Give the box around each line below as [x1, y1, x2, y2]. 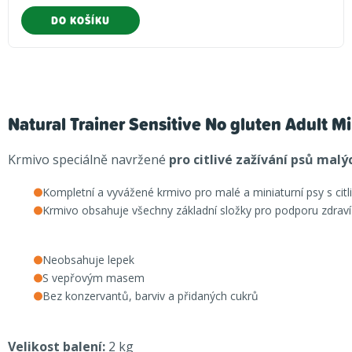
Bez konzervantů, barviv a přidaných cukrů [42, 288, 258, 304]
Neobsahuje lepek [42, 252, 134, 268]
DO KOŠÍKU [51, 13, 110, 29]
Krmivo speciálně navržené [8, 151, 169, 169]
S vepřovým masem [42, 270, 145, 286]
